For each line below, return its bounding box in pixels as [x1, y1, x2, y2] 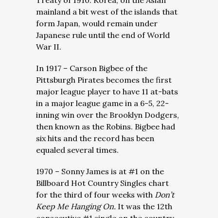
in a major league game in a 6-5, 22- [36, 98, 169, 108]
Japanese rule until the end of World [36, 30, 170, 40]
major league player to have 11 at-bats [36, 87, 178, 96]
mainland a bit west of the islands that [36, 7, 178, 17]
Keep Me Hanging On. [36, 201, 118, 211]
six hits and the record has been [36, 133, 154, 143]
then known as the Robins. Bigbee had [36, 122, 175, 131]
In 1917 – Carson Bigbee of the [36, 63, 147, 73]
